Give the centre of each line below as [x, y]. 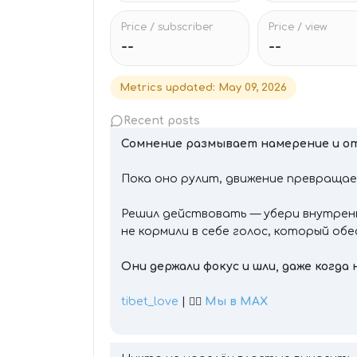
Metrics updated [166, 88]
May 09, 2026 [253, 88]
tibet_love [150, 302]
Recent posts [162, 121]
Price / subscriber [167, 27]
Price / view [298, 27]
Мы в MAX [236, 302]
